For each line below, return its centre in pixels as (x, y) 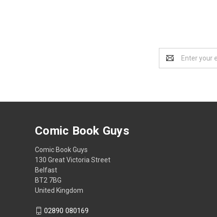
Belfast (46, 170)
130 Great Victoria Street (73, 160)
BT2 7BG (48, 180)
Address (172, 63)
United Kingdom (59, 190)
